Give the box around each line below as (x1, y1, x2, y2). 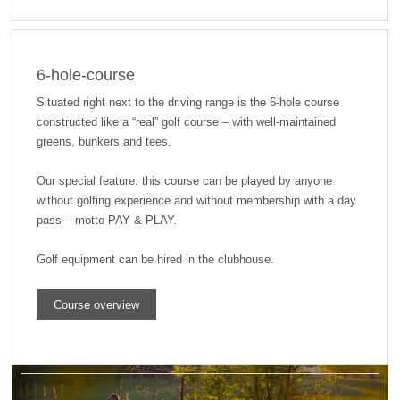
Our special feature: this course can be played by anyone (36, 174, 332, 188)
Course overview (53, 297, 139, 312)
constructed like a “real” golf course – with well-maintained (36, 115, 336, 129)
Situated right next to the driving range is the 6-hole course (36, 96, 339, 110)
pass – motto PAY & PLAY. (36, 213, 177, 228)
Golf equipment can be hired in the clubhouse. (36, 253, 274, 267)
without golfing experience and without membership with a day (36, 194, 356, 208)
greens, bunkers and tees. (36, 135, 171, 149)
